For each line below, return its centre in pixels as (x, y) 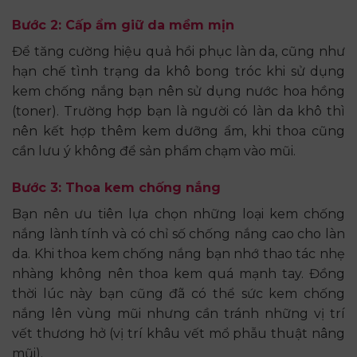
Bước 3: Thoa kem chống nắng (116, 187)
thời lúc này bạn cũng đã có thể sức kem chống (178, 293)
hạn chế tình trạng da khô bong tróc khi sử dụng (178, 72)
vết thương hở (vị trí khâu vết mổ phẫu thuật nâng (178, 333)
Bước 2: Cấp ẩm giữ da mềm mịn (123, 25)
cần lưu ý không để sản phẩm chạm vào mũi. (154, 151)
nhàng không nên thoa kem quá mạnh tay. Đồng (178, 273)
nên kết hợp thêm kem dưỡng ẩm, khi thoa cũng (178, 131)
